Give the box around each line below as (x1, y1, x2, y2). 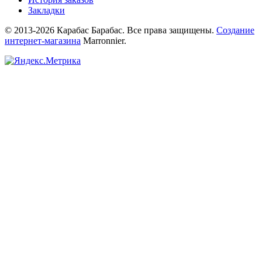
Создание (216, 25, 254, 35)
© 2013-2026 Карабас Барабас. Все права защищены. (5, 25, 216, 35)
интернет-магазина (5, 35, 81, 46)
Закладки (28, 5, 65, 15)
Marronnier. (81, 35, 126, 46)
